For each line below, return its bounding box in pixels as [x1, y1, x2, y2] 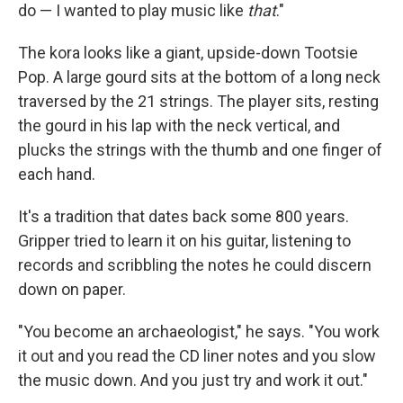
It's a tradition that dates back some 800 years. [18, 206, 349, 226]
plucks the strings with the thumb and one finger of [18, 139, 382, 159]
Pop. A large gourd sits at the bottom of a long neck [18, 67, 381, 86]
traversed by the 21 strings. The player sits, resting [18, 91, 379, 111]
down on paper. [18, 279, 126, 299]
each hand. [18, 164, 95, 184]
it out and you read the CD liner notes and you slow [18, 345, 376, 365]
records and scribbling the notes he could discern [18, 255, 372, 274]
